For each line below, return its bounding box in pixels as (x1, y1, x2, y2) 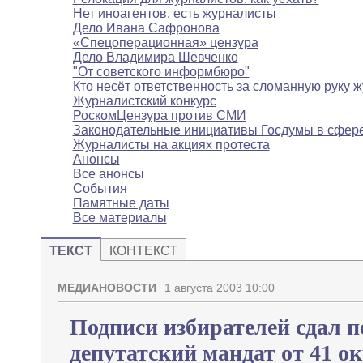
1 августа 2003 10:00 (164, 281, 275, 295)
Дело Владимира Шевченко (72, 50, 238, 65)
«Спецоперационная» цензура (72, 36, 258, 50)
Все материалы (72, 211, 167, 225)
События (72, 181, 127, 196)
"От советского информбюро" (72, 65, 250, 79)
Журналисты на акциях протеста (72, 138, 270, 152)
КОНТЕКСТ (109, 244, 177, 258)
